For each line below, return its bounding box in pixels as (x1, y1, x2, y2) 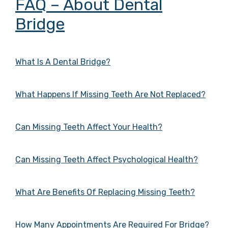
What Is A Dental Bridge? (15, 57, 110, 67)
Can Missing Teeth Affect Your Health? (15, 122, 162, 132)
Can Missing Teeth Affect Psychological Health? (15, 155, 198, 165)
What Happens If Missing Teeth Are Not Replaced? (15, 90, 206, 100)
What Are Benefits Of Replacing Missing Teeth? (15, 187, 195, 197)
